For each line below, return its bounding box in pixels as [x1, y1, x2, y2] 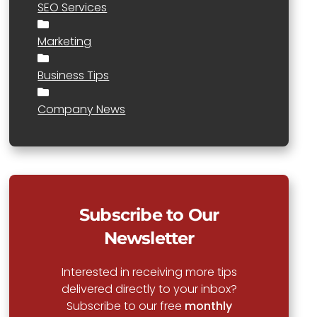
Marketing [38, 33, 92, 50]
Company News [38, 101, 126, 117]
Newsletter [103, 228, 195, 248]
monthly [184, 298, 232, 314]
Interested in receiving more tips [61, 264, 237, 280]
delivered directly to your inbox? [61, 281, 237, 297]
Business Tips [38, 67, 110, 83]
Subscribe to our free [66, 298, 185, 314]
